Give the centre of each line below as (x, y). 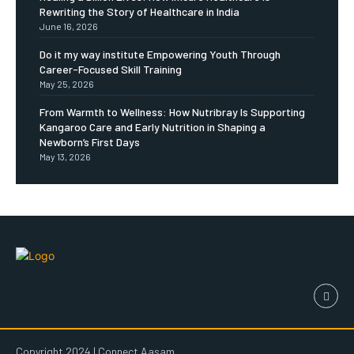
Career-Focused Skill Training (111, 70)
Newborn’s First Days (90, 142)
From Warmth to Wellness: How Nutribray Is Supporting (172, 112)
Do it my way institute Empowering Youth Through (160, 55)
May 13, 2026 (65, 157)
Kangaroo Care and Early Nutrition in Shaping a (153, 127)
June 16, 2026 (69, 26)
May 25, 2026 (67, 84)
